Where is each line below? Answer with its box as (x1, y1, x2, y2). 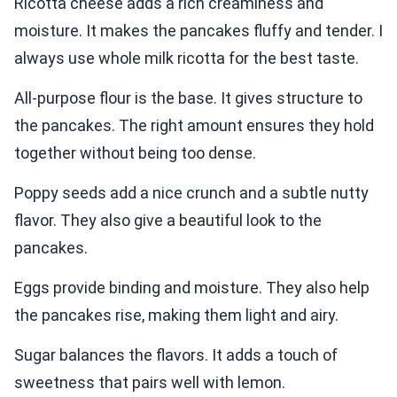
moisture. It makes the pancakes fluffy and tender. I (14, 21, 383, 41)
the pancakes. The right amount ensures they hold (14, 116, 374, 136)
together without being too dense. (14, 144, 256, 163)
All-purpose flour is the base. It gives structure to (14, 89, 362, 108)
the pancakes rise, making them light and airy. (14, 306, 339, 325)
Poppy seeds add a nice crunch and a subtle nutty (14, 183, 369, 203)
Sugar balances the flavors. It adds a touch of (14, 346, 338, 365)
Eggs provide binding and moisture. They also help (14, 278, 370, 298)
